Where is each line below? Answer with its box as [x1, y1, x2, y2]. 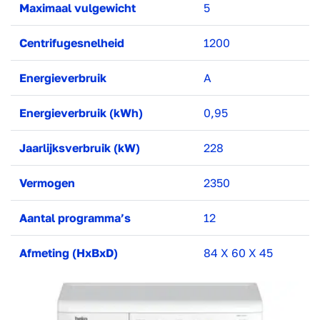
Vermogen [19, 176, 75, 190]
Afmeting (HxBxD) [19, 246, 118, 260]
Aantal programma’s [19, 211, 131, 225]
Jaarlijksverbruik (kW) [19, 141, 140, 155]
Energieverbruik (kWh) [19, 106, 143, 120]
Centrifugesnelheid [19, 36, 124, 50]
